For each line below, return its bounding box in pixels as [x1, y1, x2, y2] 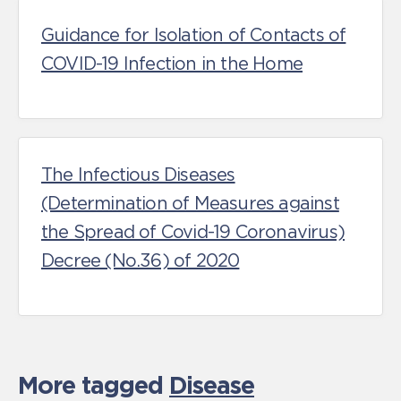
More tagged [18, 371, 169, 398]
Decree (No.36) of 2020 [41, 251, 240, 270]
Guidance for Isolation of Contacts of [41, 25, 346, 45]
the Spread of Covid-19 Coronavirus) [41, 222, 346, 242]
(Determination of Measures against [41, 193, 339, 213]
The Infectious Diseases [41, 165, 235, 184]
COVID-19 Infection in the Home [41, 54, 303, 73]
